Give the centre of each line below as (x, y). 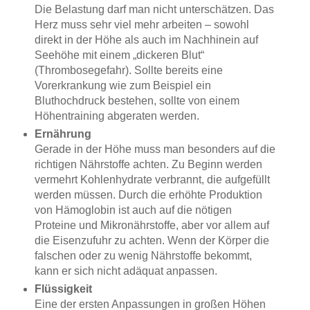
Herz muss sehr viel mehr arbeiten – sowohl (142, 24)
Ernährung (63, 134)
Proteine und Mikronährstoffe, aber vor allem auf (152, 225)
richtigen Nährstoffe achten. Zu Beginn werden (148, 164)
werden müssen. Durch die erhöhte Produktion (148, 194)
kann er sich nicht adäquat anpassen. (126, 271)
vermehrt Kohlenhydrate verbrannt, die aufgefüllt (152, 179)
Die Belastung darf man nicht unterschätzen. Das (154, 9)
